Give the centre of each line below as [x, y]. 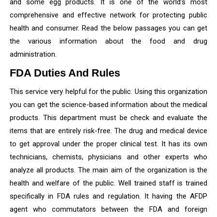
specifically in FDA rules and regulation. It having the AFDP [108, 196]
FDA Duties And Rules [65, 73]
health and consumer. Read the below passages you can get [108, 28]
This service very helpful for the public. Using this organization [108, 92]
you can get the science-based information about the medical [108, 105]
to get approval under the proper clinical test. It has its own [108, 144]
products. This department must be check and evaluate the [108, 118]
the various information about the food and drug [108, 41]
